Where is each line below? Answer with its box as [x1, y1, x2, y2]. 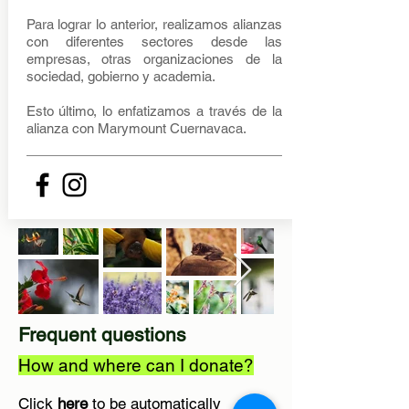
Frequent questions [18, 323, 186, 346]
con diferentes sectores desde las [26, 34, 282, 49]
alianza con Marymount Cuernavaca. [26, 121, 246, 136]
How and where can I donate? [18, 355, 254, 375]
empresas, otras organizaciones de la [26, 51, 282, 67]
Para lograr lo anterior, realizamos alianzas [26, 16, 282, 32]
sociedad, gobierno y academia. [26, 68, 215, 84]
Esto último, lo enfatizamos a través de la [26, 103, 282, 119]
